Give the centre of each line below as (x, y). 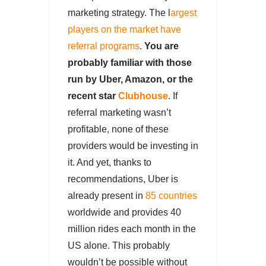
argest (183, 12)
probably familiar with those (130, 62)
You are (161, 46)
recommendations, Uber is (123, 179)
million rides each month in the (132, 229)
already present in (107, 195)
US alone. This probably (119, 245)
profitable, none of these (118, 129)
